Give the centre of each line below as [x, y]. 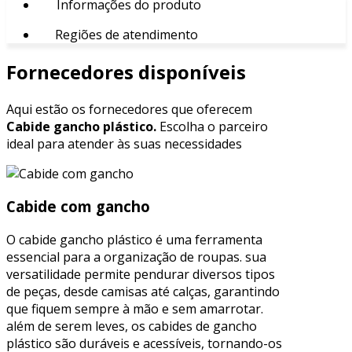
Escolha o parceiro [212, 126]
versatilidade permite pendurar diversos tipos [141, 275]
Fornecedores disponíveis [126, 71]
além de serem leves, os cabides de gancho [132, 326]
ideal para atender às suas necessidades [124, 143]
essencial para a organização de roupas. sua [136, 257]
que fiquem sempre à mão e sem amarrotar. [135, 309]
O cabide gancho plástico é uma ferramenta [134, 240]
